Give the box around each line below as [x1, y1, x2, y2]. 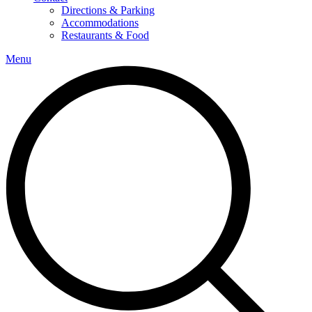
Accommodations [61, 17, 139, 29]
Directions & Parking [61, 4, 155, 17]
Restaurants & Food [61, 29, 149, 42]
